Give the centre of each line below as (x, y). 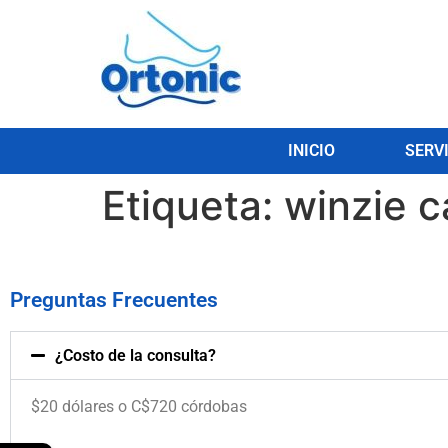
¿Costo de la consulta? (135, 356)
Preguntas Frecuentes (114, 300)
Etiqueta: (193, 206)
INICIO (312, 151)
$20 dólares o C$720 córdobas (139, 407)
